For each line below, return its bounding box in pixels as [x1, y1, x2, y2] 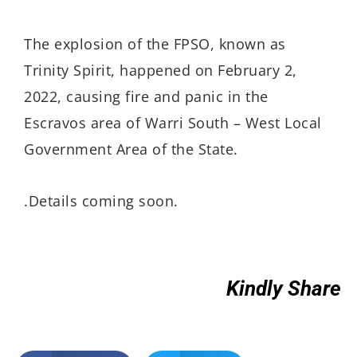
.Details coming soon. [24, 190, 178, 210]
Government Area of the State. [24, 139, 238, 159]
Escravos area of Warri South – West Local [24, 113, 322, 133]
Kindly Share [226, 277, 341, 301]
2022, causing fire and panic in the [24, 87, 269, 107]
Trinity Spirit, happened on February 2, [24, 61, 297, 80]
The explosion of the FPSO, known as [24, 34, 286, 54]
